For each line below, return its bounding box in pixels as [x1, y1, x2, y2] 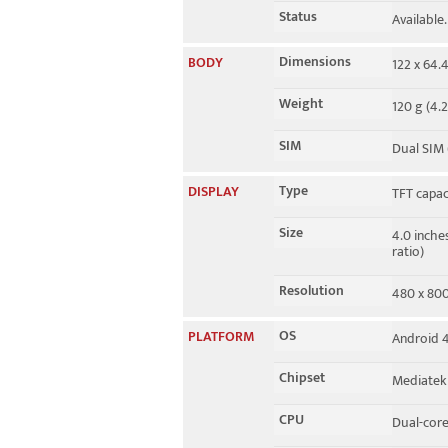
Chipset [279, 366, 325, 389]
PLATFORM [188, 325, 255, 348]
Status [279, 5, 317, 28]
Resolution [279, 279, 344, 302]
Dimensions [279, 50, 351, 73]
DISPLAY [188, 180, 239, 203]
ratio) [392, 240, 424, 263]
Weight [279, 92, 323, 115]
